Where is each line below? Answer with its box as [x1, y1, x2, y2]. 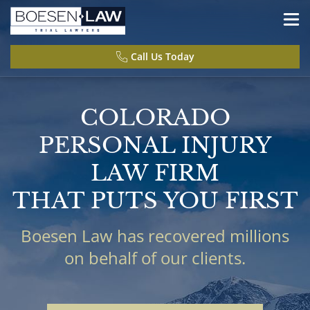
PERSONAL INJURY [39, 131, 271, 159]
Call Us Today [130, 50, 194, 63]
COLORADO [80, 104, 230, 131]
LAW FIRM [91, 159, 219, 187]
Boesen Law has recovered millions [21, 224, 289, 247]
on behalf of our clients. [64, 246, 246, 269]
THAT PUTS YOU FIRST [12, 187, 298, 215]
